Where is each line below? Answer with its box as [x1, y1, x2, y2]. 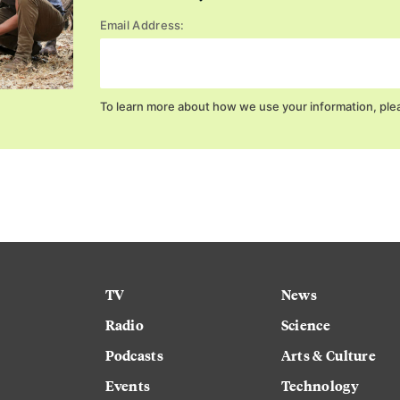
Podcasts [104, 345, 163, 366]
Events [104, 375, 151, 396]
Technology [280, 375, 359, 396]
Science [280, 314, 330, 336]
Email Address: [99, 17, 185, 32]
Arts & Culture [280, 345, 377, 366]
